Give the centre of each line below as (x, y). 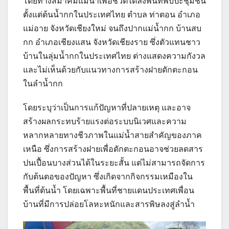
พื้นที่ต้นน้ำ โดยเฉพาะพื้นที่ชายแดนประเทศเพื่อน (109, 190)
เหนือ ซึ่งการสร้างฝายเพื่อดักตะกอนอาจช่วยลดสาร (113, 149)
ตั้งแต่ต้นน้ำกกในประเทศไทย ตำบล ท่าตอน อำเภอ (112, 14)
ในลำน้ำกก (43, 83)
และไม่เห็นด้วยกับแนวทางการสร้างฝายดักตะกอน (110, 70)
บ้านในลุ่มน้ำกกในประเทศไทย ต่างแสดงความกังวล (114, 56)
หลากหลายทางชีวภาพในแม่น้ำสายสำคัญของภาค (112, 135)
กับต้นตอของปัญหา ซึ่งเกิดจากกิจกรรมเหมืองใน (108, 176)
